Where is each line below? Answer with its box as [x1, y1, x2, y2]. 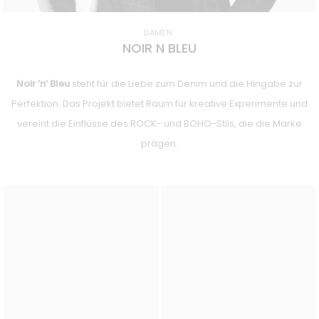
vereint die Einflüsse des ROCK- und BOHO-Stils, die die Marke [17, 116, 302, 130]
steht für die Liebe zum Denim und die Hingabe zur [70, 76, 303, 90]
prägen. [141, 136, 178, 150]
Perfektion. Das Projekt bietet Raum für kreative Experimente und [11, 96, 308, 110]
